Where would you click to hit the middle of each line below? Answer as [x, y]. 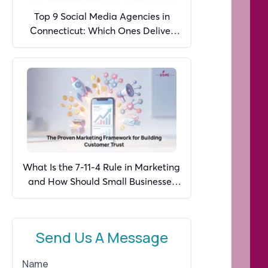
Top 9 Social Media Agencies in [102, 16]
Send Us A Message [102, 237]
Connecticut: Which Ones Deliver [102, 31]
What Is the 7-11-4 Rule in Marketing [102, 167]
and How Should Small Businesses [102, 181]
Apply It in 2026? [102, 195]
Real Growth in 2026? [102, 45]
